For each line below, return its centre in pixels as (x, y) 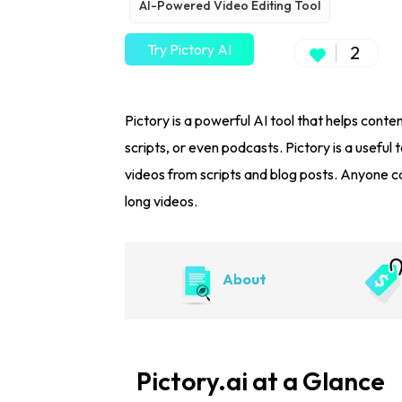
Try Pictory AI (189, 49)
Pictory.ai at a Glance (261, 381)
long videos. (161, 201)
